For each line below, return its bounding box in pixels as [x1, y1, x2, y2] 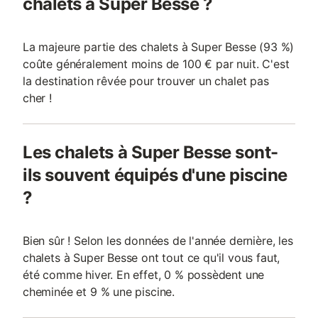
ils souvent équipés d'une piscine [23, 165, 287, 185]
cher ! [23, 91, 52, 105]
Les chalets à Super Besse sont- [23, 142, 278, 163]
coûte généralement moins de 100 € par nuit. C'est [23, 57, 290, 71]
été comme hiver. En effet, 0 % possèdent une [23, 268, 265, 282]
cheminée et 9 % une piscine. [23, 285, 175, 299]
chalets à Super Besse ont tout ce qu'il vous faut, [23, 251, 280, 265]
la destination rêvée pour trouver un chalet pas [23, 74, 269, 88]
